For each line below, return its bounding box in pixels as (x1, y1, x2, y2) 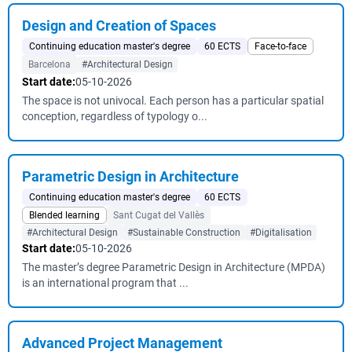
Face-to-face (255, 41, 306, 52)
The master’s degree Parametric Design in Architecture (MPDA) (22, 261, 325, 273)
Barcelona (28, 59, 71, 70)
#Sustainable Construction (127, 227, 240, 238)
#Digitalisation (250, 227, 312, 238)
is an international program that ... (22, 277, 189, 289)
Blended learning (29, 210, 100, 221)
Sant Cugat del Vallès (113, 210, 204, 221)
